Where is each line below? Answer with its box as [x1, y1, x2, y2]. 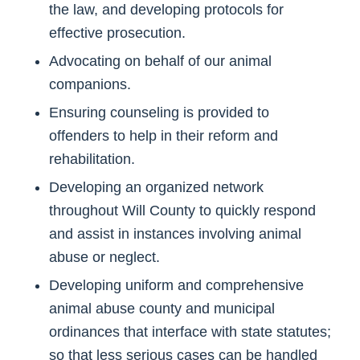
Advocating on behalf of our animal [48, 53, 272, 70]
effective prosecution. [48, 25, 186, 42]
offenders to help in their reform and [48, 128, 278, 145]
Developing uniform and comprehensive [48, 277, 304, 294]
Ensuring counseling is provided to [48, 104, 269, 121]
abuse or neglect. [48, 249, 160, 266]
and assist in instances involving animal [48, 226, 301, 243]
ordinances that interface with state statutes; [48, 324, 331, 341]
